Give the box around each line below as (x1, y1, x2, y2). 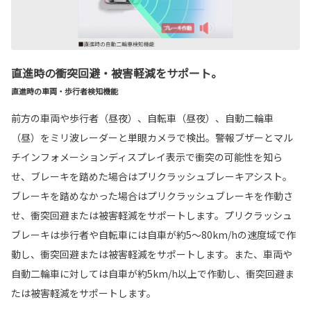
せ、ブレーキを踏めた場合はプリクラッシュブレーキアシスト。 (11, 169, 292, 183)
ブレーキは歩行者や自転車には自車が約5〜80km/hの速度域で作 (11, 227, 296, 242)
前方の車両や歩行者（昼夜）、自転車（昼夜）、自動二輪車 (11, 110, 274, 125)
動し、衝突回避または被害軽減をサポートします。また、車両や (11, 246, 292, 261)
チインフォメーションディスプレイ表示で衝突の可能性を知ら (11, 149, 283, 164)
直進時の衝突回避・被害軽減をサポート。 (11, 64, 222, 81)
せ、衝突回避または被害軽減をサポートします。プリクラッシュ (11, 208, 292, 222)
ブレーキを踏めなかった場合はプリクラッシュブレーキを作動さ (11, 188, 293, 203)
